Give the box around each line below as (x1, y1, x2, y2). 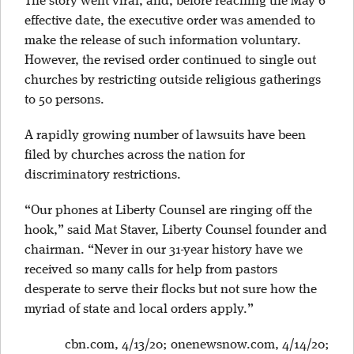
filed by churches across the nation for (24, 148, 245, 162)
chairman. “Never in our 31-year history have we (24, 243, 303, 257)
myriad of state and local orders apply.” (24, 302, 254, 316)
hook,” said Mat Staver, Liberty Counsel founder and (24, 223, 327, 237)
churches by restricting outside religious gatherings (24, 73, 321, 87)
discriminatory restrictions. (24, 168, 181, 182)
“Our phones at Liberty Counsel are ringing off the (24, 203, 312, 217)
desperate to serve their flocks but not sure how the (24, 282, 317, 296)
